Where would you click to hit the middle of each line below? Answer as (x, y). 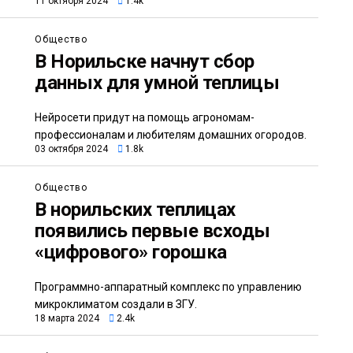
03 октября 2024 (71, 149)
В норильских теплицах (135, 210)
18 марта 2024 (67, 319)
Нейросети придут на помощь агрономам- (145, 118)
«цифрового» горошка (131, 253)
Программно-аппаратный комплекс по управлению (168, 287)
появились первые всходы (152, 231)
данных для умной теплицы (157, 83)
